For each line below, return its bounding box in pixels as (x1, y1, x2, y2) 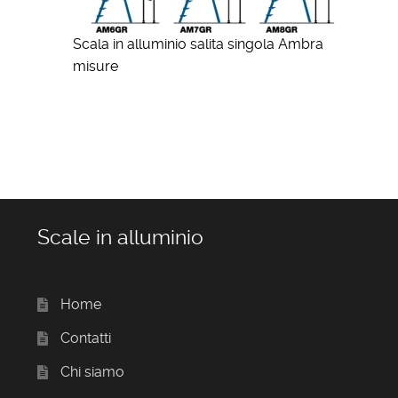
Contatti (60, 329, 111, 346)
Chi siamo (60, 362, 124, 380)
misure (72, 58, 118, 76)
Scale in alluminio (36, 225, 203, 250)
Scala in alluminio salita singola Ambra (72, 36, 323, 53)
